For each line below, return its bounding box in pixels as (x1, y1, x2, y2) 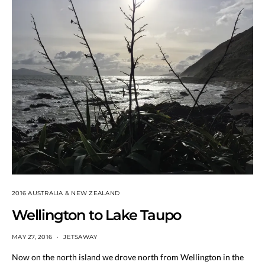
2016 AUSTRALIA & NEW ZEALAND (12, 189, 119, 197)
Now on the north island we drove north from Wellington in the (12, 251, 244, 262)
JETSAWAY (63, 232, 98, 241)
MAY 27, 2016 (12, 232, 52, 241)
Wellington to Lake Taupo (12, 206, 182, 224)
